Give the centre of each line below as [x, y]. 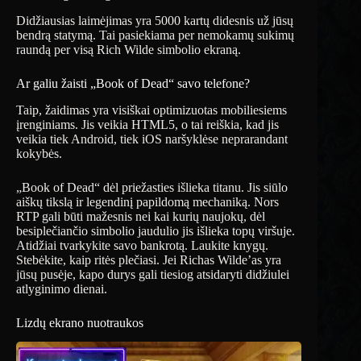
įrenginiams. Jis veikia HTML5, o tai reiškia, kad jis [147, 124]
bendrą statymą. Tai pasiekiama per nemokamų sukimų [155, 35]
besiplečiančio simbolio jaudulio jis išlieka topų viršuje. [156, 230]
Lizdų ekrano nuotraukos [80, 322]
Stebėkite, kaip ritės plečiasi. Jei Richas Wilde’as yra [149, 259]
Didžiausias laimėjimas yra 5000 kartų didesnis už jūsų [155, 20]
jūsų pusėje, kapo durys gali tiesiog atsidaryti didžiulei [153, 274]
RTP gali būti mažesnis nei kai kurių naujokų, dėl [141, 216]
